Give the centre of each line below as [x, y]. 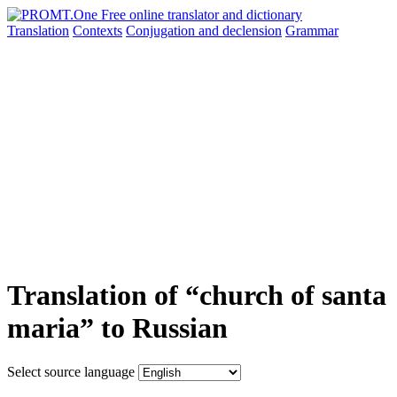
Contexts [97, 31]
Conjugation [162, 31]
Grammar [312, 31]
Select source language [71, 371]
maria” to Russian [117, 328]
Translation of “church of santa [197, 296]
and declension [240, 31]
